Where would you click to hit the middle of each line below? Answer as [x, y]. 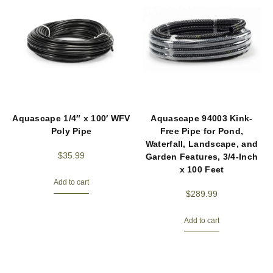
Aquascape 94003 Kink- [202, 118]
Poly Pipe [71, 131]
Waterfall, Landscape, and [202, 144]
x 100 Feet [202, 169]
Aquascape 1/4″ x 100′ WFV [71, 118]
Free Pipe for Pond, [202, 131]
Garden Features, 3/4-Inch [202, 156]
